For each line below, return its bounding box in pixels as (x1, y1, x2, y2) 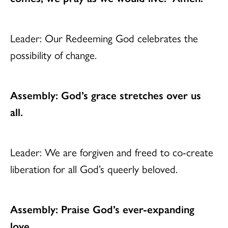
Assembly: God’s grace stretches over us (10, 87, 201, 103)
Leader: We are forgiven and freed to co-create (10, 144, 213, 160)
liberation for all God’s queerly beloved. (10, 161, 181, 177)
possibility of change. (10, 47, 100, 63)
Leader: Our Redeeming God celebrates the (10, 30, 198, 46)
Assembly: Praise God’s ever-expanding (10, 201, 194, 217)
